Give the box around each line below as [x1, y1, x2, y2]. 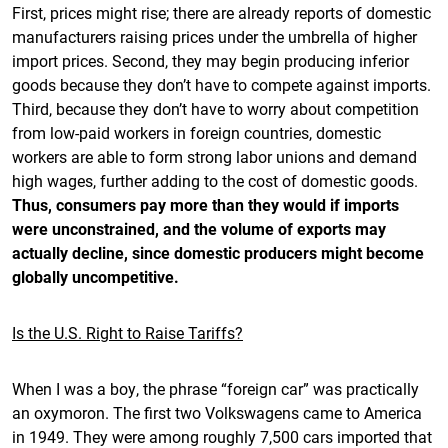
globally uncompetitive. [12, 266, 179, 287]
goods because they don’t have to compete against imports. [12, 74, 431, 95]
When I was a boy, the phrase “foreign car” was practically [12, 378, 419, 399]
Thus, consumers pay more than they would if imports [12, 194, 399, 215]
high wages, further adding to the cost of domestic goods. [12, 170, 418, 191]
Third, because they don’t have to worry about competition [12, 98, 419, 119]
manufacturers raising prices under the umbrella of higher [12, 26, 417, 47]
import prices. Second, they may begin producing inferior [12, 50, 409, 71]
